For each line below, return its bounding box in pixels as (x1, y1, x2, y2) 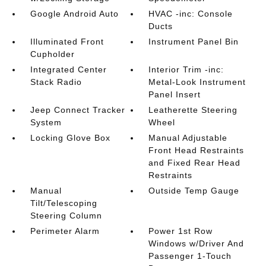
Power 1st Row (148, 226, 213, 236)
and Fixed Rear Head (148, 158, 241, 167)
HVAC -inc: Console (148, 9, 233, 18)
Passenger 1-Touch (148, 251, 232, 261)
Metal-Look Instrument (148, 77, 246, 87)
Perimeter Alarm (30, 226, 100, 236)
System (30, 118, 62, 127)
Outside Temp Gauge (148, 186, 240, 195)
